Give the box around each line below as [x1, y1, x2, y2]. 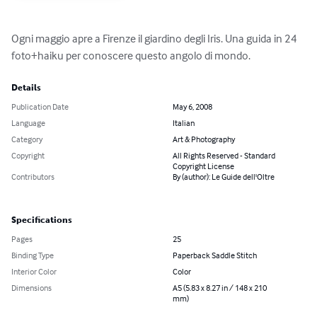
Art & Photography [173, 134, 235, 145]
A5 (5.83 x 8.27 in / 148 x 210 [173, 282, 267, 294]
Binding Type [11, 250, 54, 261]
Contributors [11, 171, 54, 183]
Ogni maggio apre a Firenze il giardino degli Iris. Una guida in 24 [11, 31, 299, 46]
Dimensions [11, 282, 52, 294]
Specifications [11, 215, 72, 226]
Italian [173, 117, 195, 129]
